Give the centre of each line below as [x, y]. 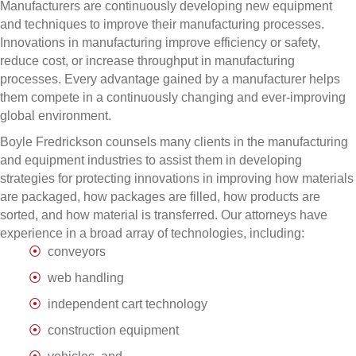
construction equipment [113, 331]
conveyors [77, 252]
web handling [86, 278]
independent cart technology [128, 304]
